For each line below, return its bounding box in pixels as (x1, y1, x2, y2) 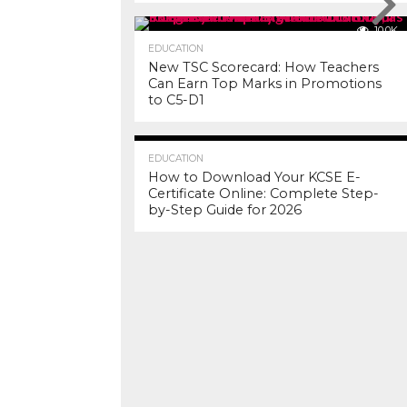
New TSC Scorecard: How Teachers (148, 59, 379, 75)
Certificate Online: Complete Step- (148, 185, 379, 202)
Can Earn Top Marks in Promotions (148, 75, 382, 92)
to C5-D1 (148, 92, 204, 108)
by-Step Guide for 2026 (148, 202, 302, 218)
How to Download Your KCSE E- (148, 169, 361, 185)
